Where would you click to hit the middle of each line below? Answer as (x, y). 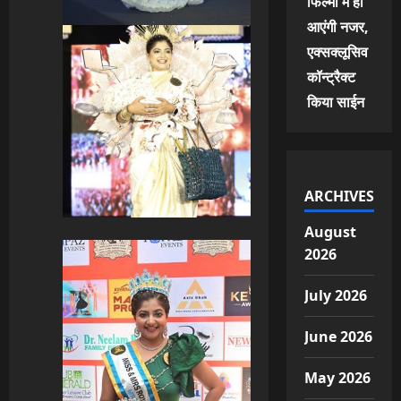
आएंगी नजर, (337, 27)
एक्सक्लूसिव (337, 52)
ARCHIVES (339, 196)
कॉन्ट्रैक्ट (331, 77)
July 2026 (335, 295)
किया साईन (335, 102)
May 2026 (337, 378)
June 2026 (338, 337)
